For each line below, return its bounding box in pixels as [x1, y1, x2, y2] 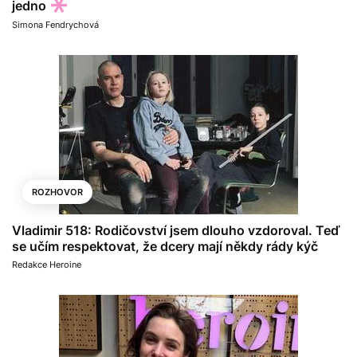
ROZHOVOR [32, 186, 83, 198]
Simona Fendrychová [12, 19, 99, 30]
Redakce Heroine [12, 259, 81, 270]
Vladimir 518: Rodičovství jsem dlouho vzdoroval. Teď [12, 222, 339, 238]
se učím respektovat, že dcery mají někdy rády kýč [12, 238, 318, 254]
